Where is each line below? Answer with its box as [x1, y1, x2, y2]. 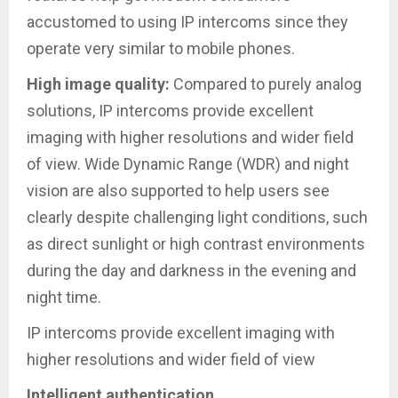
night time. [27, 287, 101, 306]
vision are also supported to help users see [27, 180, 330, 200]
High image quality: [27, 74, 173, 93]
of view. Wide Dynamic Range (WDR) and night [27, 154, 349, 173]
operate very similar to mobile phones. [27, 38, 295, 58]
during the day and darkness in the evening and [27, 260, 356, 280]
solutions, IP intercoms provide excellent [27, 100, 314, 120]
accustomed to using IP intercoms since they [27, 12, 348, 31]
